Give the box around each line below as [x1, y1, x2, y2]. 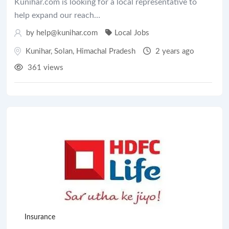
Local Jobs [114, 29, 149, 37]
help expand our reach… [14, 11, 100, 19]
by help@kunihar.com [24, 29, 98, 37]
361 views [26, 63, 63, 72]
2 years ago [153, 47, 194, 55]
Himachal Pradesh [76, 47, 135, 55]
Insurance [25, 213, 55, 221]
